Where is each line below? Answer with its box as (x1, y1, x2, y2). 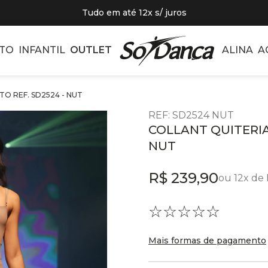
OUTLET (69, 44, 112, 56)
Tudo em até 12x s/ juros (81, 7, 187, 18)
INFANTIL (18, 44, 65, 56)
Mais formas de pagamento (148, 234, 266, 246)
